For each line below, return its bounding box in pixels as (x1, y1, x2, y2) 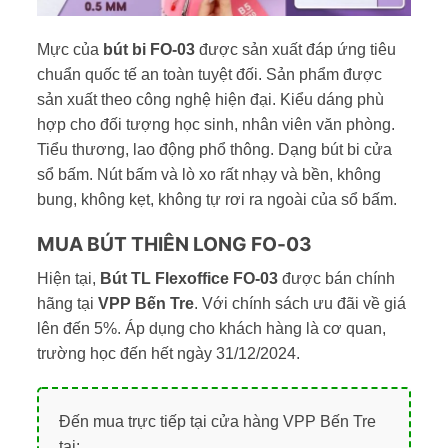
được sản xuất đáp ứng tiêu (194, 40, 396, 58)
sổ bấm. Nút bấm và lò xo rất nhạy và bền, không (36, 165, 381, 183)
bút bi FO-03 (102, 40, 195, 58)
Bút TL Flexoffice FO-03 (99, 269, 282, 287)
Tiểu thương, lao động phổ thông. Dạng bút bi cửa (36, 140, 392, 158)
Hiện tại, (36, 269, 100, 287)
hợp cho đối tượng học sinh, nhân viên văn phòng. (36, 115, 395, 133)
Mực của (36, 40, 103, 58)
